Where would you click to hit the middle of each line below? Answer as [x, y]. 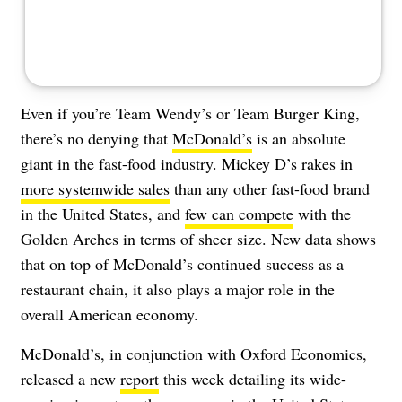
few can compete [239, 213]
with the [322, 213]
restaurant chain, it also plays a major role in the [178, 288]
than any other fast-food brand [270, 188]
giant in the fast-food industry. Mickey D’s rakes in [187, 163]
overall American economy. [109, 314]
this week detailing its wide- [253, 378]
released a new [70, 378]
